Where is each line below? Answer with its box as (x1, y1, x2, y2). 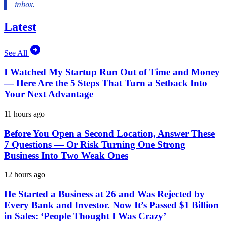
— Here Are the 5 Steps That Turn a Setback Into (4, 78, 207, 89)
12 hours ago (4, 170, 45, 179)
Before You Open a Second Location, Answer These (4, 128, 215, 139)
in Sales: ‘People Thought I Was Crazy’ (4, 211, 166, 222)
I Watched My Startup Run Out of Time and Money (4, 67, 220, 78)
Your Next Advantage (4, 89, 93, 100)
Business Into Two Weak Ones (4, 150, 128, 161)
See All (4, 48, 29, 57)
